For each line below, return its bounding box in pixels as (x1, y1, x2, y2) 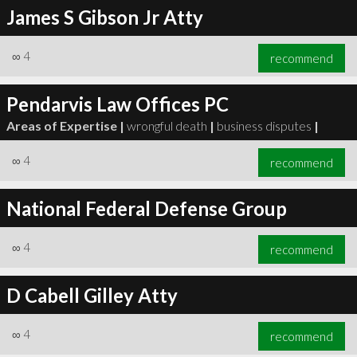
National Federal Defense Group (6, 196, 287, 220)
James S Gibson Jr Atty (6, 5, 203, 29)
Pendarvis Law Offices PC (6, 92, 229, 116)
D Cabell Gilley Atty (6, 283, 178, 307)
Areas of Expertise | (6, 117, 124, 133)
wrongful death (126, 117, 207, 133)
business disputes (216, 117, 312, 133)
